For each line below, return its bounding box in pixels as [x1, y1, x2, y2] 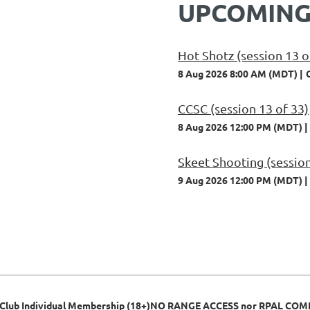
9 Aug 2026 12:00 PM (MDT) [178, 174, 302, 186]
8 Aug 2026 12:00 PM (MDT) [178, 120, 302, 133]
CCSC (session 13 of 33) [178, 101, 309, 116]
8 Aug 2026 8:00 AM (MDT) [178, 67, 298, 80]
